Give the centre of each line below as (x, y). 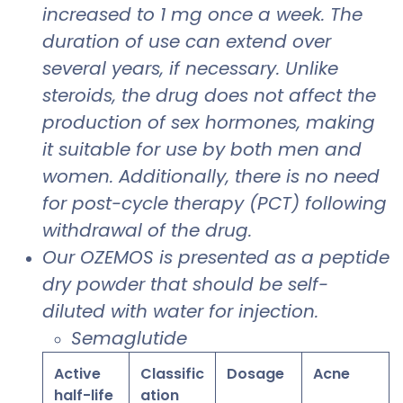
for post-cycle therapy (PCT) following (215, 204)
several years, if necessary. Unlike (190, 69)
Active (77, 374)
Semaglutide (129, 339)
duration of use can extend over (187, 42)
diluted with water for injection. (180, 312)
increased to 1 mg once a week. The (202, 15)
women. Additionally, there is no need (211, 177)
